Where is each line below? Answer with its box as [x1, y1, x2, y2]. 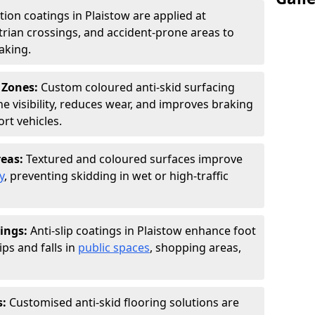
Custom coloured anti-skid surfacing [41, 79, 235, 95]
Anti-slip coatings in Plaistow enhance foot [30, 223, 256, 238]
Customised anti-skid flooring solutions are [9, 295, 239, 310]
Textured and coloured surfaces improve [26, 151, 243, 167]
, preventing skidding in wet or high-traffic [4, 168, 229, 184]
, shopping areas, [150, 240, 241, 255]
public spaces [78, 240, 150, 255]
